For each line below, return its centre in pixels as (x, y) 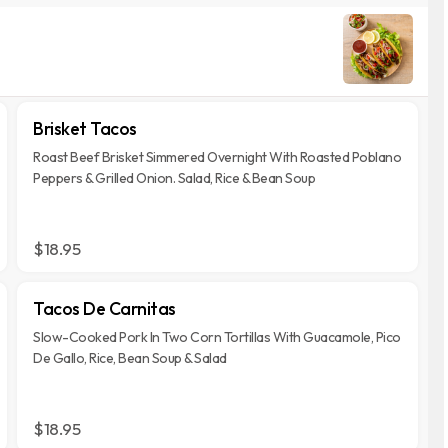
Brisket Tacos (85, 128)
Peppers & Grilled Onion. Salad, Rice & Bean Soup (174, 178)
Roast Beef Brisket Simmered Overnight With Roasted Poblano (217, 157)
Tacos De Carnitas (104, 308)
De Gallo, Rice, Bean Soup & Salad (130, 358)
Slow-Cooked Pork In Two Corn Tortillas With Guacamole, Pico (217, 337)
